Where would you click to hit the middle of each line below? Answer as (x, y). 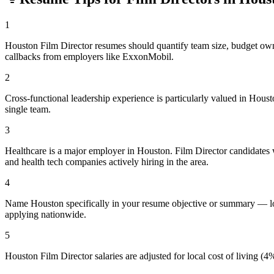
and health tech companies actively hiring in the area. (107, 161)
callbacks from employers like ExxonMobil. (89, 56)
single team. (28, 109)
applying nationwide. (46, 214)
